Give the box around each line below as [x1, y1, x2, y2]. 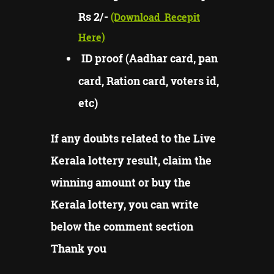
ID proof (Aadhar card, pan [81, 50, 218, 65]
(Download [111, 10, 162, 23]
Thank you [51, 241, 106, 256]
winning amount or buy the [51, 175, 191, 190]
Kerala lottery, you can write [51, 197, 199, 212]
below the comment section [51, 219, 193, 234]
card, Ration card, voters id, [78, 73, 219, 88]
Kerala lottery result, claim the [51, 153, 212, 168]
